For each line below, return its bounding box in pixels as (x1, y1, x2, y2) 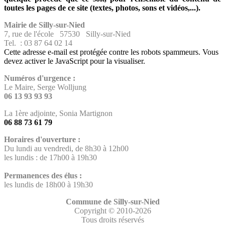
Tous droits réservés (81, 215, 144, 224)
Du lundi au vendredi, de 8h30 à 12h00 (4, 144, 129, 153)
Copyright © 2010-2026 (74, 206, 151, 215)
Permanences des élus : (4, 171, 82, 180)
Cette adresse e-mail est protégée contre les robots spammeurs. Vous (4, 47, 218, 56)
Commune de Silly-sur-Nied (65, 197, 160, 206)
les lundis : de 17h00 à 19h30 (4, 153, 97, 162)
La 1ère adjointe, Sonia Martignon (4, 108, 113, 118)
